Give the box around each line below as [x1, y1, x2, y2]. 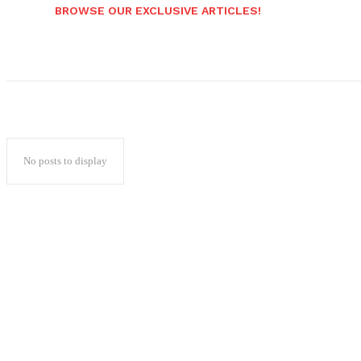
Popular [34, 215, 98, 238]
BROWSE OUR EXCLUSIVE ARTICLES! [55, 3, 261, 17]
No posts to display [23, 154, 107, 167]
